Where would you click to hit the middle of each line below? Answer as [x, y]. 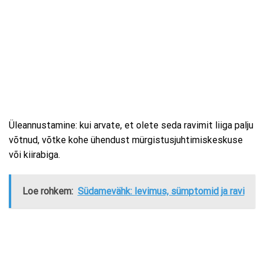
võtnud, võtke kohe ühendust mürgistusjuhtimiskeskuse [126, 140]
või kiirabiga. [34, 155]
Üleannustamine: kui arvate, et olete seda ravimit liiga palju [131, 126]
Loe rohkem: [47, 191]
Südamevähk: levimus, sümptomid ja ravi [161, 191]
